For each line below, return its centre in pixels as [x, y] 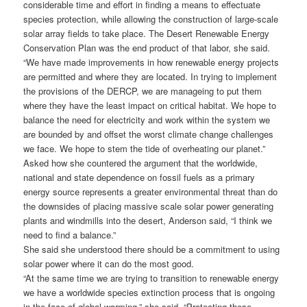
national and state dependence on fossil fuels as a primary [139, 177]
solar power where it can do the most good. [109, 264]
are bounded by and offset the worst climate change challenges [149, 134]
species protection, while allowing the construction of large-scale [151, 19]
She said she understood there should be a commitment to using [152, 249]
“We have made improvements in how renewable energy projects [151, 62]
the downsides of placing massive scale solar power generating [149, 206]
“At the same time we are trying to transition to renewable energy [151, 278]
